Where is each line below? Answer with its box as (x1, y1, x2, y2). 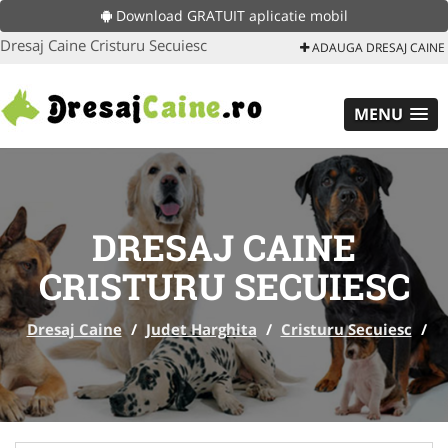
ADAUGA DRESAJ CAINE (309, 39, 445, 56)
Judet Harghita (145, 319, 257, 339)
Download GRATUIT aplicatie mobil (111, 6, 348, 25)
